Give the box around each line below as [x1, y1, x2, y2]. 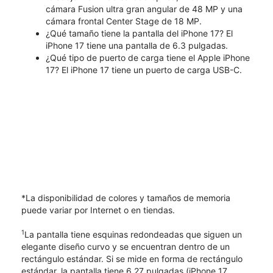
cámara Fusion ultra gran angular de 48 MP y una [46, 3, 243, 14]
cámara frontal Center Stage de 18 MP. [46, 15, 202, 26]
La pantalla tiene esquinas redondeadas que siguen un [24, 229, 242, 240]
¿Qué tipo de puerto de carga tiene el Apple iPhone [46, 52, 250, 63]
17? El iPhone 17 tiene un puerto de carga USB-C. [46, 64, 242, 75]
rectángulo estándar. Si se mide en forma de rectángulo [21, 253, 243, 264]
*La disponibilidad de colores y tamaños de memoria [21, 193, 230, 204]
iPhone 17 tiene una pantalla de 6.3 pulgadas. [46, 40, 228, 51]
